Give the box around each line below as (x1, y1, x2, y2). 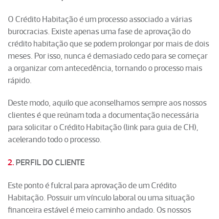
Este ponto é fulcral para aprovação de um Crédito (8, 180, 177, 190)
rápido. (8, 75, 34, 85)
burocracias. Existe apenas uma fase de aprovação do (8, 26, 191, 36)
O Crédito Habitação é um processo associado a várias (8, 14, 193, 24)
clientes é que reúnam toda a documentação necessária (8, 110, 199, 120)
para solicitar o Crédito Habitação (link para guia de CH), (8, 122, 199, 132)
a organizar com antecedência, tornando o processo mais (8, 63, 203, 73)
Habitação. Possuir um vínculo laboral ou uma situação (8, 192, 195, 202)
